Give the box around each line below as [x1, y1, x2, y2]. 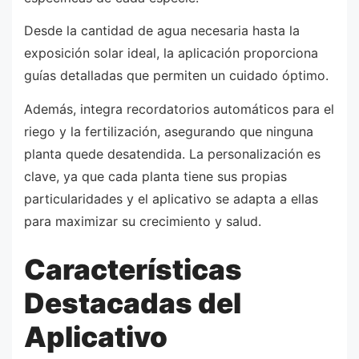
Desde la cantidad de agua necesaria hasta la [24, 22, 300, 39]
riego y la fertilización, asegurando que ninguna [24, 123, 313, 139]
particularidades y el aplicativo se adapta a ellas [24, 190, 318, 207]
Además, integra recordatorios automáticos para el [24, 100, 334, 117]
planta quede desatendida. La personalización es [24, 145, 321, 162]
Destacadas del [24, 286, 241, 321]
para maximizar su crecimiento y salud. [24, 212, 261, 229]
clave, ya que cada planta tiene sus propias [24, 167, 287, 184]
